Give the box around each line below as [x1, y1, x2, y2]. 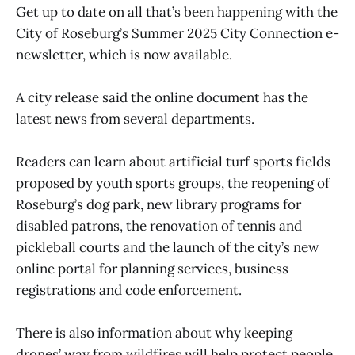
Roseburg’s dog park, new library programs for [16, 196, 301, 214]
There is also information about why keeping [16, 324, 292, 342]
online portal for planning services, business [16, 260, 288, 278]
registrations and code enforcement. [16, 281, 242, 300]
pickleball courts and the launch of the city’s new [16, 239, 319, 257]
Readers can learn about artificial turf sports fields [16, 153, 330, 171]
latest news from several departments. [16, 110, 254, 128]
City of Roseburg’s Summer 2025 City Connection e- [16, 24, 339, 42]
